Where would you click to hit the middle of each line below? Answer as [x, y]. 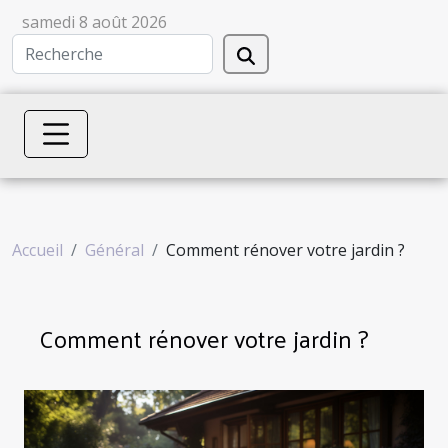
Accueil [37, 249]
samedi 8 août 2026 [94, 22]
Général [114, 249]
